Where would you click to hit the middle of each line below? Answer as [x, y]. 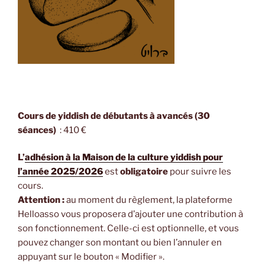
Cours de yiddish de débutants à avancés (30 [114, 116]
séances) [38, 130]
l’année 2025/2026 [60, 172]
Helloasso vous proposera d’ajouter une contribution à [130, 214]
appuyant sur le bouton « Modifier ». [91, 257]
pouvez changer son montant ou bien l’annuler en [120, 243]
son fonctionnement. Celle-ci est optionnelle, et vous [128, 229]
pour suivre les [200, 172]
